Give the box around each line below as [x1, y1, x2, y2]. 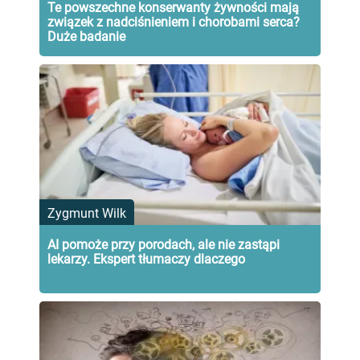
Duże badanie [47, 28, 125, 44]
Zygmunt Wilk [47, 205, 126, 221]
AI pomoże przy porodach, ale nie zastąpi [47, 236, 280, 252]
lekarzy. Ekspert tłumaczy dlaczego [47, 251, 245, 267]
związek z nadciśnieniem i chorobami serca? [47, 14, 300, 30]
